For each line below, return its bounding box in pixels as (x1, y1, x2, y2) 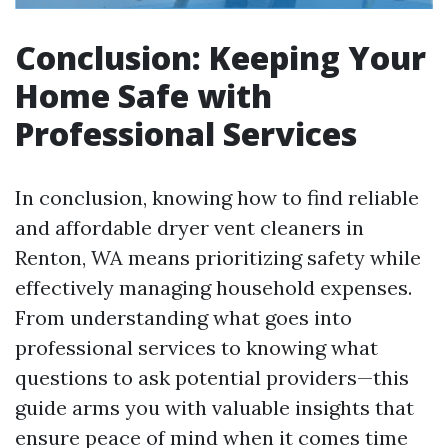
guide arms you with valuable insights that (15, 395, 414, 421)
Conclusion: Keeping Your (15, 36, 426, 80)
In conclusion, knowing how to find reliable (15, 185, 419, 211)
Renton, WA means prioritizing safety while (15, 245, 421, 271)
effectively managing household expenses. (15, 275, 412, 301)
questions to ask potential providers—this (15, 365, 409, 391)
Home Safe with (15, 74, 272, 118)
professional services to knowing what (15, 335, 378, 361)
